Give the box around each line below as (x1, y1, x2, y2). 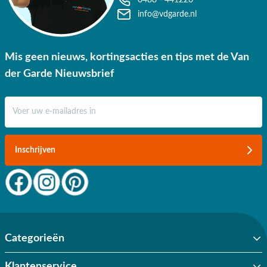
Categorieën (5, 232, 64, 244)
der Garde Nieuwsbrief (5, 68, 114, 79)
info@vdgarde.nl (138, 10, 197, 18)
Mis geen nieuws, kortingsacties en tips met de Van (5, 51, 249, 63)
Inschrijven (15, 145, 55, 154)
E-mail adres (4, 98, 49, 107)
